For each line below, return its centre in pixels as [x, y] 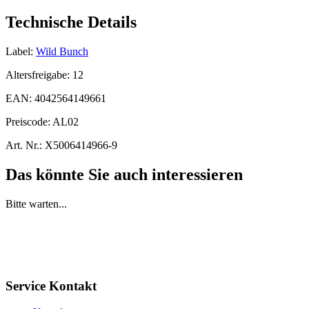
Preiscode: [29, 121]
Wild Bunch [62, 51]
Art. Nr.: [24, 145]
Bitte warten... [36, 203]
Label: [19, 51]
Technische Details [71, 22]
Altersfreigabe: [39, 74]
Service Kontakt [51, 286]
